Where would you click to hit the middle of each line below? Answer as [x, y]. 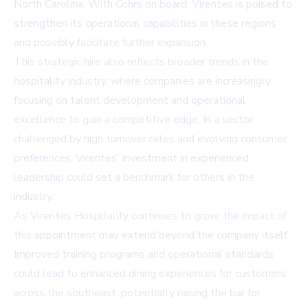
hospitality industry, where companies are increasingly [142, 81]
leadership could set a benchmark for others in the [134, 178]
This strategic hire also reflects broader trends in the [141, 62]
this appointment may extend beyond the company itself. [152, 235]
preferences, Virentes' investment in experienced [131, 158]
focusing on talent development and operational [130, 101]
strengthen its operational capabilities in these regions [145, 24]
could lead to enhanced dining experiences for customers [150, 274]
